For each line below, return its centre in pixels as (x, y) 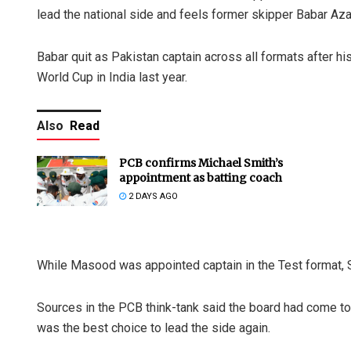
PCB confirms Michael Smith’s (201, 163)
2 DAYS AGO (152, 196)
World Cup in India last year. (112, 77)
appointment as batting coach (201, 177)
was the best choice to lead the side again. (154, 327)
